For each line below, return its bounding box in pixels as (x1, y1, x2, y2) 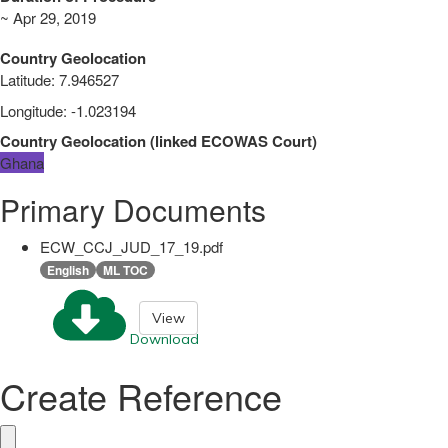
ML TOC (103, 260, 148, 279)
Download (130, 330, 199, 349)
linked (155, 129, 197, 152)
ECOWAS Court (201, 129, 312, 152)
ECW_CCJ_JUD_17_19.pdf (40, 235, 223, 257)
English (47, 260, 89, 279)
